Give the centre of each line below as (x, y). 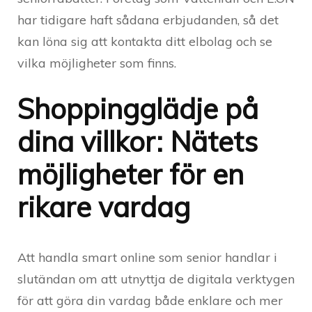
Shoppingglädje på (138, 109)
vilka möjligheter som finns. (97, 63)
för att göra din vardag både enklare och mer (150, 301)
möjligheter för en (131, 174)
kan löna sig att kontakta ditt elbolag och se (145, 42)
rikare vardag (104, 207)
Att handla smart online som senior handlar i (147, 258)
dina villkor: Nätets (138, 142)
